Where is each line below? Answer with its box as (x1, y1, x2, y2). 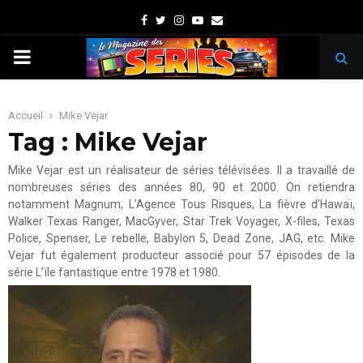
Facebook (146, 13, 196, 26)
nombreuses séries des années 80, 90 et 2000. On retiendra (8, 181, 355, 194)
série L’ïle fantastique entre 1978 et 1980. (8, 266, 220, 279)
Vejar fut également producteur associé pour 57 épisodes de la (8, 249, 355, 262)
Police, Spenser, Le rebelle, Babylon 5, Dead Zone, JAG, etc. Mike (8, 232, 355, 245)
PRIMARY (12, 45, 95, 68)
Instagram (182, 13, 236, 26)
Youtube (202, 13, 246, 26)
